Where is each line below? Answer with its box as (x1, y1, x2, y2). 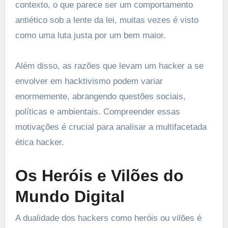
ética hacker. (15, 137, 64, 148)
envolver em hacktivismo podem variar (15, 76, 163, 87)
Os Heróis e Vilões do (15, 166, 184, 185)
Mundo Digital (15, 187, 125, 206)
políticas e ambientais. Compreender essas (15, 107, 180, 117)
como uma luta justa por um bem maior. (15, 31, 166, 41)
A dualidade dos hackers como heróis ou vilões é (15, 213, 202, 223)
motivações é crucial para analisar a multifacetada (15, 122, 207, 132)
